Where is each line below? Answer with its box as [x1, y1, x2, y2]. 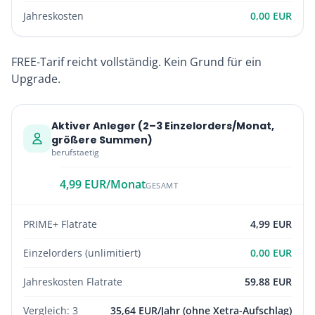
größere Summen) [51, 133, 153, 147]
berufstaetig [51, 146, 99, 158]
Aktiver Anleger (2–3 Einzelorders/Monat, [51, 119, 274, 133]
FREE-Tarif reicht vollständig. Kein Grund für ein [11, 54, 262, 70]
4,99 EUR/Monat [60, 176, 146, 192]
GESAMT [146, 180, 179, 191]
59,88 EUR [245, 275, 292, 288]
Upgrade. [11, 71, 60, 86]
